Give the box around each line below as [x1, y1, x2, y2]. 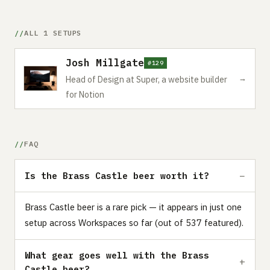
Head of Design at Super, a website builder [66, 74, 227, 85]
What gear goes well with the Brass [25, 249, 209, 261]
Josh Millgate [66, 56, 144, 69]
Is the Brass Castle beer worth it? [25, 169, 209, 181]
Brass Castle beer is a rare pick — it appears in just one [25, 201, 242, 213]
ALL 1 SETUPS [24, 28, 82, 37]
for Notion [66, 89, 104, 100]
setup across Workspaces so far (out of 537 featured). [25, 216, 243, 228]
